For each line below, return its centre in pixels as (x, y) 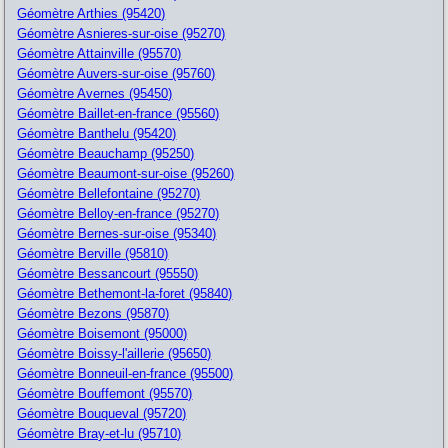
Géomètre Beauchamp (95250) (106, 153)
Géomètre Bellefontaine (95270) (109, 193)
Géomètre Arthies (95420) (91, 13)
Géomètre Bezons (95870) (93, 313)
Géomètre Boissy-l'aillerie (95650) (114, 353)
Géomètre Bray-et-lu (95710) (99, 433)
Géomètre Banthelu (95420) (97, 133)
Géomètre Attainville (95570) (99, 53)
